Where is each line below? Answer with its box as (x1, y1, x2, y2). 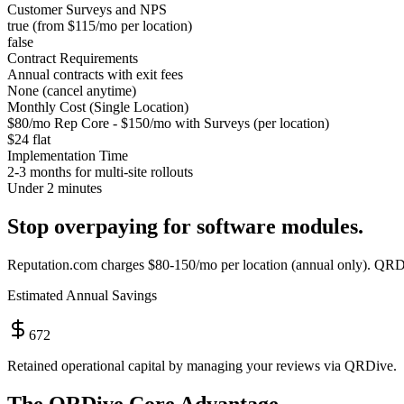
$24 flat (7, 132, 50, 148)
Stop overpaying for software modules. (7, 215, 363, 239)
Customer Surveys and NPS (7, 2, 167, 18)
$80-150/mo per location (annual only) (148, 257, 367, 273)
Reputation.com (7, 257, 97, 273)
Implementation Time (7, 148, 128, 164)
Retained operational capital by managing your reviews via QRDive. (7, 358, 397, 374)
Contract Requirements (7, 50, 138, 67)
